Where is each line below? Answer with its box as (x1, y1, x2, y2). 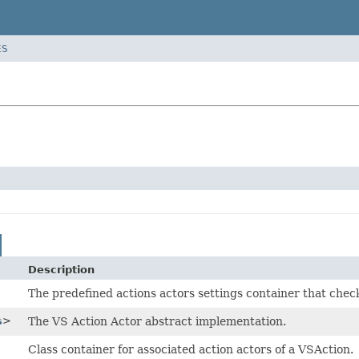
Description (28, 263, 95, 276)
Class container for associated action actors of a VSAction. (28, 342, 353, 356)
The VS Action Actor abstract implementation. (28, 314, 286, 328)
